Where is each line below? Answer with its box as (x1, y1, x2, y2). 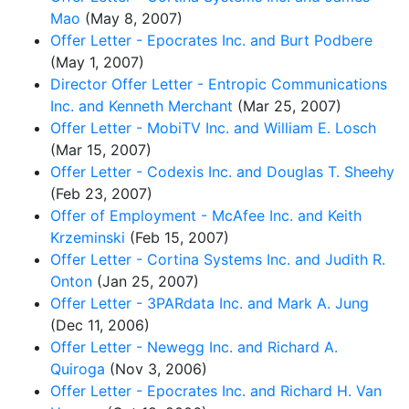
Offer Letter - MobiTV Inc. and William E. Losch (50, 118, 376, 137)
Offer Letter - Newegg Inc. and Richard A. (50, 337, 338, 356)
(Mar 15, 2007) (50, 140, 152, 159)
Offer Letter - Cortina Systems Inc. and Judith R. (50, 249, 385, 268)
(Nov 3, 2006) (105, 359, 207, 378)
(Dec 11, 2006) (50, 315, 150, 334)
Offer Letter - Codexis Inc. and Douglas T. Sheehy (50, 162, 394, 181)
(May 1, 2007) (50, 52, 144, 71)
